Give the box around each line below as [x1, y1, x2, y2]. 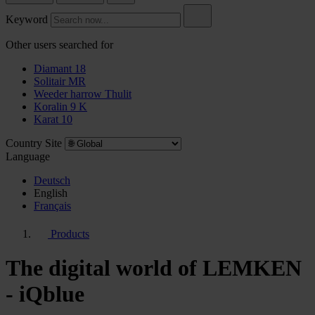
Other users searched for [6, 39, 113, 51]
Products [48, 228, 89, 240]
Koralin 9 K [34, 101, 87, 112]
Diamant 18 [34, 63, 86, 75]
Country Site [6, 137, 62, 149]
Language [6, 150, 50, 162]
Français [34, 200, 71, 212]
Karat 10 [34, 113, 72, 125]
